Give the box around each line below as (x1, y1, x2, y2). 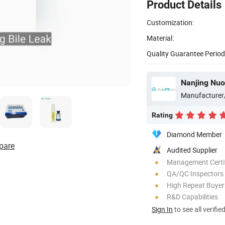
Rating (152, 110, 173, 119)
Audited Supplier (167, 145, 217, 155)
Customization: (147, 17, 194, 27)
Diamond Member (167, 129, 222, 139)
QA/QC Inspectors (167, 168, 223, 178)
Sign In (152, 204, 173, 214)
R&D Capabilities (167, 191, 218, 201)
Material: (147, 33, 174, 43)
